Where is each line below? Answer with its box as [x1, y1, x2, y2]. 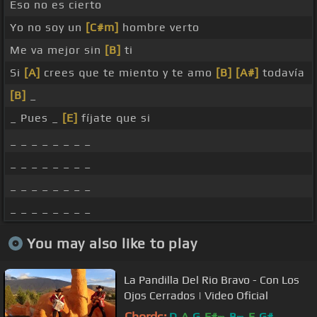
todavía [259, 66, 305, 80]
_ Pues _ [10, 111, 62, 125]
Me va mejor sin [10, 43, 105, 57]
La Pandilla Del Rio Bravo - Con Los [124, 272, 299, 287]
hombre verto [119, 21, 200, 35]
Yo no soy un [10, 21, 86, 35]
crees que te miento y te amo [40, 66, 216, 80]
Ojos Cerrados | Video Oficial [124, 288, 268, 302]
